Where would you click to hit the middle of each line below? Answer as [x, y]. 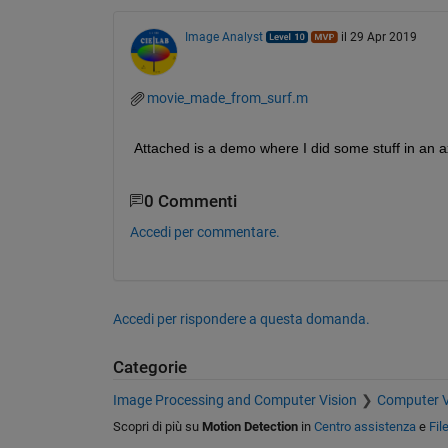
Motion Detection [249, 426]
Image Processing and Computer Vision [234, 399]
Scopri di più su [157, 426]
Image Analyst [223, 36]
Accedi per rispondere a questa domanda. [241, 319]
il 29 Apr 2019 [378, 36]
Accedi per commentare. [204, 232]
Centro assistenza [364, 426]
